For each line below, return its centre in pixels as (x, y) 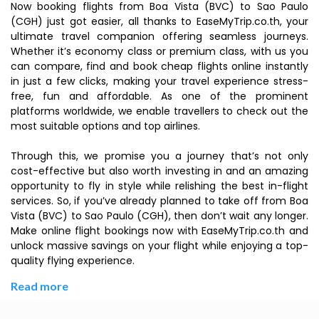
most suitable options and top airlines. (105, 126)
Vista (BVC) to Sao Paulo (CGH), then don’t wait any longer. (159, 216)
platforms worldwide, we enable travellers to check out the (159, 111)
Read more (40, 286)
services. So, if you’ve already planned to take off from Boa (159, 201)
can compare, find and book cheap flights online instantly (159, 66)
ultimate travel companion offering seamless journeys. (159, 36)
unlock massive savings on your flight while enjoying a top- (159, 246)
